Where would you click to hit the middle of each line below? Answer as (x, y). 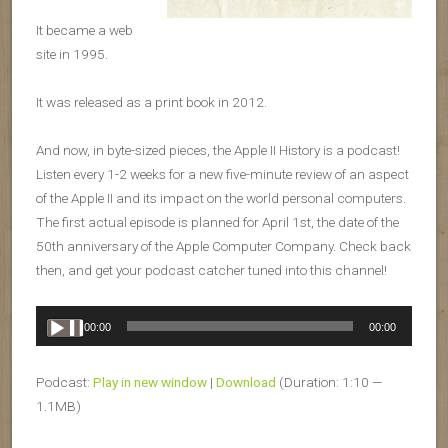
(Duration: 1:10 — (329, 382)
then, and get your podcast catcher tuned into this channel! (211, 270)
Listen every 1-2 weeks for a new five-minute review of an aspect (222, 174)
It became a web (84, 30)
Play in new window (150, 382)
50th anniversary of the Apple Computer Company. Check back (223, 246)
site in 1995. (72, 54)
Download (246, 382)
